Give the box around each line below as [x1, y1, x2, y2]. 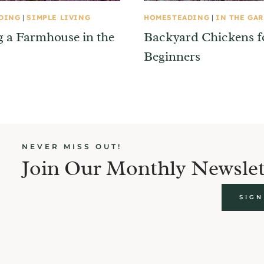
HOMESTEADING [144, 12, 210, 22]
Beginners [144, 48, 200, 65]
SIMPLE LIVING [27, 12, 91, 22]
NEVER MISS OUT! [22, 141, 122, 151]
